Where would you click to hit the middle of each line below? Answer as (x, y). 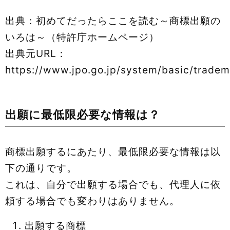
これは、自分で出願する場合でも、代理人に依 (113, 184)
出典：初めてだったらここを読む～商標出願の (113, 20)
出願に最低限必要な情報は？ (83, 114)
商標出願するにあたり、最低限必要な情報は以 (113, 151)
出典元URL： (36, 53)
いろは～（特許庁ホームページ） (82, 37)
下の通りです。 (41, 168)
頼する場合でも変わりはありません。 (92, 200)
